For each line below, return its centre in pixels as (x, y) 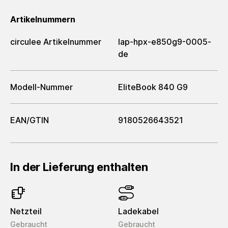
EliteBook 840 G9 (153, 87)
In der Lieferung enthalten (79, 167)
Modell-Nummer (41, 87)
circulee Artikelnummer (56, 42)
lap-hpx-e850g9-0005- (165, 42)
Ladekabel (138, 211)
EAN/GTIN (30, 120)
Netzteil (26, 211)
